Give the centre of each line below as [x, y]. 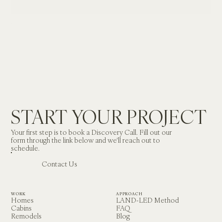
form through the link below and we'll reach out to [85, 140]
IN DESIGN [26, 25]
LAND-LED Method [147, 200]
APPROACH [129, 194]
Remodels [26, 216]
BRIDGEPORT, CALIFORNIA [45, 21]
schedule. [25, 148]
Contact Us [59, 164]
